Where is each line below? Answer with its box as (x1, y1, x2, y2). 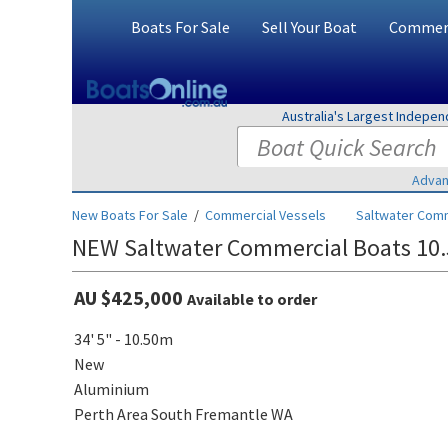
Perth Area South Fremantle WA (74, 404, 293, 424)
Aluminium (74, 379, 149, 399)
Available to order (187, 289, 317, 309)
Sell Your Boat (261, 17, 357, 37)
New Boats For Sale (72, 206, 188, 224)
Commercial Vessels (205, 206, 326, 224)
